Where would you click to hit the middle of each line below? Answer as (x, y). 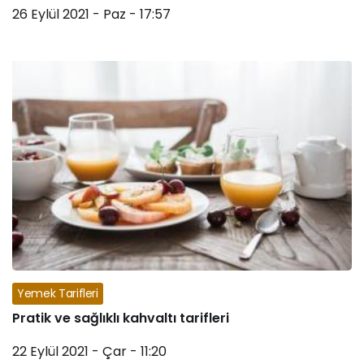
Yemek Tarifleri (58, 293)
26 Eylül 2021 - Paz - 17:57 (91, 14)
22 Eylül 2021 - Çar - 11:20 (89, 351)
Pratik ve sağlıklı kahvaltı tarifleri (121, 318)
